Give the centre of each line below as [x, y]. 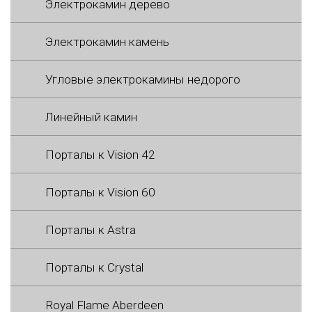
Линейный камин [91, 117]
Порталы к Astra [91, 229]
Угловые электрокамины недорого [143, 79]
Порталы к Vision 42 [100, 154]
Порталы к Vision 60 [100, 192]
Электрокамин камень [107, 41]
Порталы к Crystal [94, 267]
